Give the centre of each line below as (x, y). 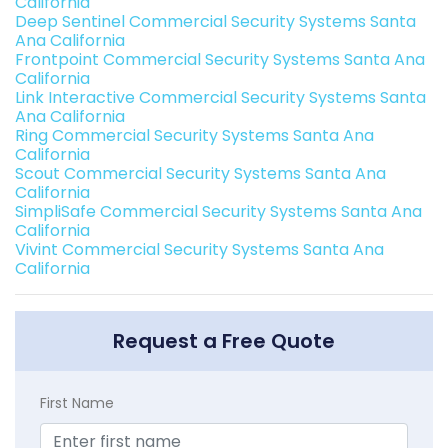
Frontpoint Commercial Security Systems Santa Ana (220, 60)
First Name (77, 403)
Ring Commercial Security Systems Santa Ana (194, 136)
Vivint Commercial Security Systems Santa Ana (199, 250)
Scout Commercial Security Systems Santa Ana (200, 174)
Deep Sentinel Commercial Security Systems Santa (215, 22)
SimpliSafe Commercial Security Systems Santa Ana (218, 212)
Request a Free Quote (224, 341)
